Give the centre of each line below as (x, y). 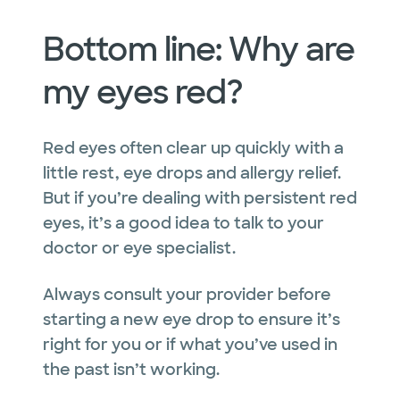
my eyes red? (143, 92)
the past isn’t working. (131, 369)
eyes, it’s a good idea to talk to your (183, 223)
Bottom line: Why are (199, 49)
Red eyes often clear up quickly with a (193, 148)
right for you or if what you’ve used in (190, 344)
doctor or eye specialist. (139, 248)
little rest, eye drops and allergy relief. (192, 173)
